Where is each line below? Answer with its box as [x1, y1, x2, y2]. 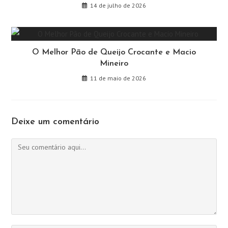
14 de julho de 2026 [90, 1, 146, 9]
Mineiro [100, 59, 128, 68]
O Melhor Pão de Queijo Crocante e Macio [32, 48, 196, 56]
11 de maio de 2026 [90, 74, 146, 82]
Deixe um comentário [11, 117, 100, 127]
